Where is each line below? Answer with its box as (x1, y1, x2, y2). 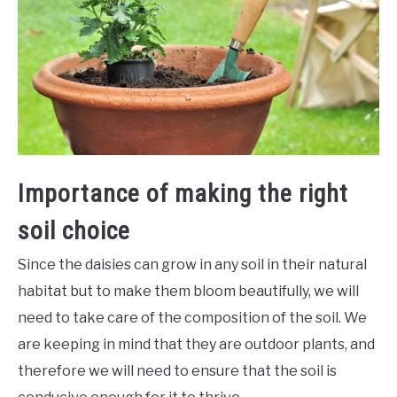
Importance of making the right (18, 179, 348, 209)
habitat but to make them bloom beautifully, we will (18, 283, 359, 300)
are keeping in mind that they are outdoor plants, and (18, 336, 375, 354)
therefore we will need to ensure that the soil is (18, 362, 337, 380)
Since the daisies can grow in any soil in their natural (18, 256, 367, 274)
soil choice (18, 216, 130, 246)
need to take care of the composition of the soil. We (18, 309, 367, 327)
